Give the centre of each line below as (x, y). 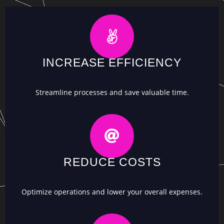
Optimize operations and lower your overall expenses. (112, 192)
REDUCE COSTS (112, 162)
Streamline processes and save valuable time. (112, 92)
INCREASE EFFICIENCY (112, 63)
